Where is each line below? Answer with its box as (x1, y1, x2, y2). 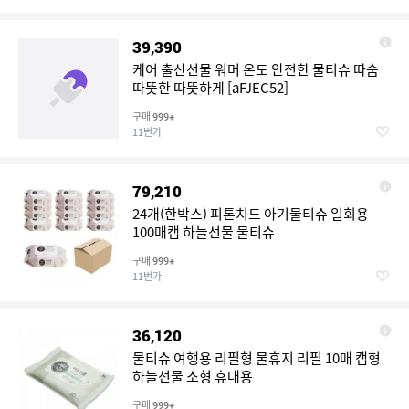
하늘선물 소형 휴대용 (132, 366, 253, 386)
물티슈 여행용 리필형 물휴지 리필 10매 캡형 (132, 348, 381, 368)
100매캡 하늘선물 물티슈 (132, 222, 275, 242)
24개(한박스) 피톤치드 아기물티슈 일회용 (132, 204, 369, 224)
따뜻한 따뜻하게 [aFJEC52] (132, 78, 288, 98)
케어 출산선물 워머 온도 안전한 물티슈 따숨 (132, 59, 379, 79)
